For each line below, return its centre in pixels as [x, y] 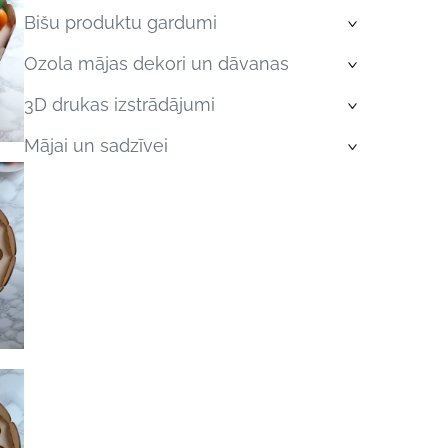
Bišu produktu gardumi [120, 23]
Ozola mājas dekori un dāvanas [156, 64]
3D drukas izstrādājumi [119, 104]
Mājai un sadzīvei [95, 145]
